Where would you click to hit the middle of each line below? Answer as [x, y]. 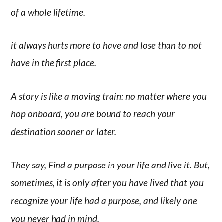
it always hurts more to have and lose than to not [107, 45]
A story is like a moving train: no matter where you [109, 96]
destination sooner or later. [64, 131]
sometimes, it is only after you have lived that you [108, 182]
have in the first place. [54, 63]
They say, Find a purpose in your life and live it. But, [111, 165]
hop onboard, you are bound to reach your [93, 113]
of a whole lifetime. [48, 12]
